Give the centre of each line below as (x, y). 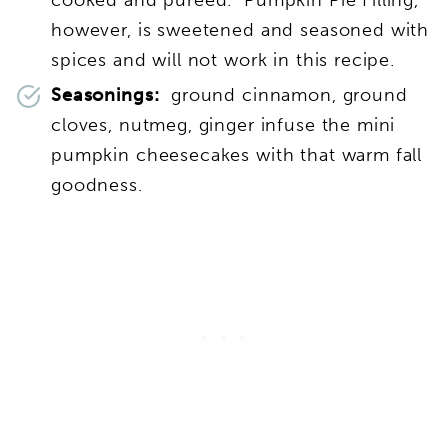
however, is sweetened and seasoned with (240, 29)
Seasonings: (105, 94)
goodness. (97, 184)
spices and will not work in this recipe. (223, 59)
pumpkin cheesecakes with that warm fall (237, 154)
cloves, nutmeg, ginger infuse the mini (223, 124)
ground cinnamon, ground (283, 94)
